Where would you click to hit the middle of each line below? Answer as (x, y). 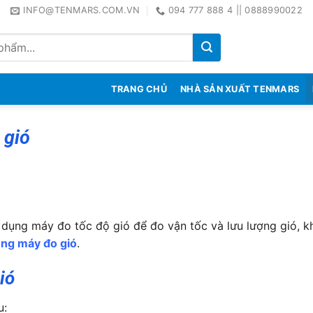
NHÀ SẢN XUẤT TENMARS (240, 89)
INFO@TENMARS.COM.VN (82, 10)
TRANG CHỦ (139, 89)
